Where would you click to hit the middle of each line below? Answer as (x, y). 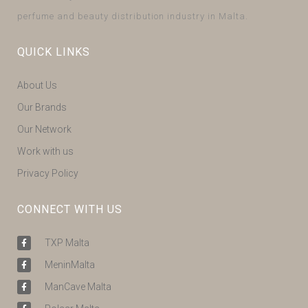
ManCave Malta (78, 287)
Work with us (45, 152)
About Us (37, 86)
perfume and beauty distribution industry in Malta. (133, 16)
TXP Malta (67, 243)
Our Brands (42, 108)
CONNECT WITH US (70, 210)
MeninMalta (70, 265)
